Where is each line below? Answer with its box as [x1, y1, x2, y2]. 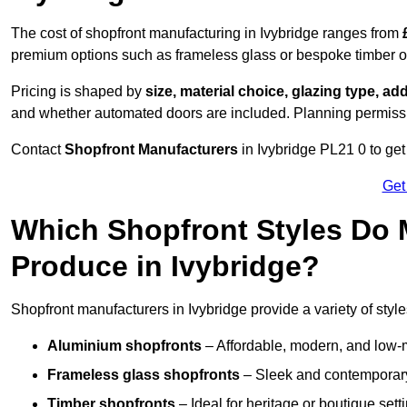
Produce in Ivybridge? [11, 250, 320, 283]
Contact [11, 142, 65, 158]
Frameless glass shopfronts [47, 367, 240, 383]
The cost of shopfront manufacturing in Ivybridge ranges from [11, 25, 402, 42]
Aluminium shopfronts [47, 338, 202, 354]
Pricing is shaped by [11, 84, 145, 100]
